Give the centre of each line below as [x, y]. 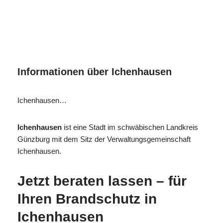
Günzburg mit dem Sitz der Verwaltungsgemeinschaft [104, 139]
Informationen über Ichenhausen [95, 72]
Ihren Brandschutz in [87, 199]
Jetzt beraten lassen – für [102, 181]
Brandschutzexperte [100, 28]
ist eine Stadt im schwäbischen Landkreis [130, 127]
